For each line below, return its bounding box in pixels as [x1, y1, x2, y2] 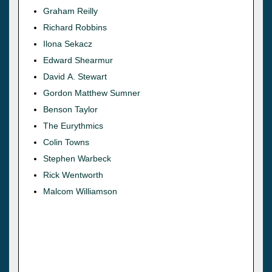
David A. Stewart [43, 71, 107, 81]
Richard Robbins [43, 22, 107, 32]
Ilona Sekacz [43, 38, 92, 49]
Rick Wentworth [43, 169, 103, 180]
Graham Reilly [43, 5, 98, 16]
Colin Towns [43, 137, 89, 147]
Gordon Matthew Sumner [43, 87, 140, 98]
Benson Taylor [43, 104, 98, 114]
